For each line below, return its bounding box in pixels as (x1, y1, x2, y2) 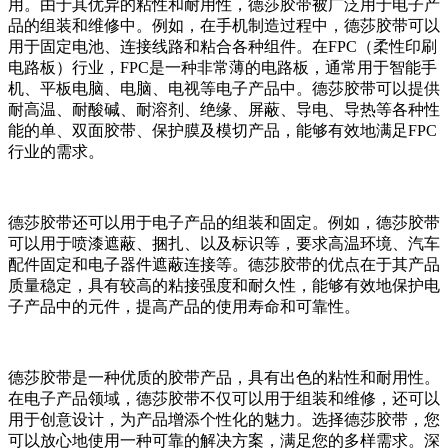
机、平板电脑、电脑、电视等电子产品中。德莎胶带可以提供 (8, 80, 440, 98)
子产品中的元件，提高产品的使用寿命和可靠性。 (8, 298, 360, 316)
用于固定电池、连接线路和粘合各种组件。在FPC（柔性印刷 (8, 38, 437, 56)
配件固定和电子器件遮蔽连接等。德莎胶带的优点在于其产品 (8, 256, 440, 274)
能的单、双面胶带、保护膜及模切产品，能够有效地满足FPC (8, 122, 437, 140)
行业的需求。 (8, 143, 104, 161)
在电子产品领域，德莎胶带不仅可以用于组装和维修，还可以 (8, 390, 440, 408)
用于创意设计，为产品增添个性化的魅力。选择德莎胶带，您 (8, 411, 440, 429)
